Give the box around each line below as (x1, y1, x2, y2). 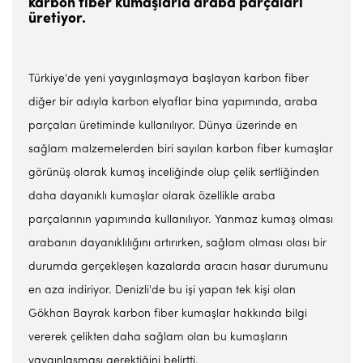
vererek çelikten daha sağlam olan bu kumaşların (28, 331, 288, 344)
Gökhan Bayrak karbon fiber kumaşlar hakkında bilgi (28, 308, 307, 320)
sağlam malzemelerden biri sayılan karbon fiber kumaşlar (28, 143, 333, 156)
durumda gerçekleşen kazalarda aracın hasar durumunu (28, 261, 328, 273)
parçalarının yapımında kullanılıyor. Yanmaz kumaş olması (28, 214, 333, 226)
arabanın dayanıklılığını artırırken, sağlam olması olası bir (28, 237, 327, 250)
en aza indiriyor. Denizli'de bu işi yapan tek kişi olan (28, 284, 296, 297)
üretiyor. (28, 11, 86, 27)
